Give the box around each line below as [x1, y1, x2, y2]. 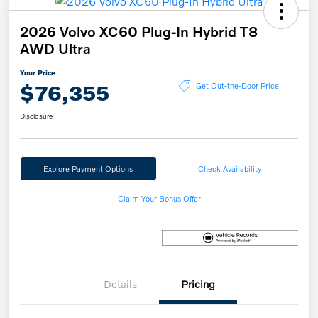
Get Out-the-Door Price [195, 80, 279, 91]
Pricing [181, 277, 215, 290]
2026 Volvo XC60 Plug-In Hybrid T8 [20, 22, 258, 40]
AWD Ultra [20, 39, 91, 57]
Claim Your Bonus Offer [117, 192, 201, 203]
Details [103, 277, 137, 290]
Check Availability [198, 163, 262, 173]
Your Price [20, 67, 55, 77]
